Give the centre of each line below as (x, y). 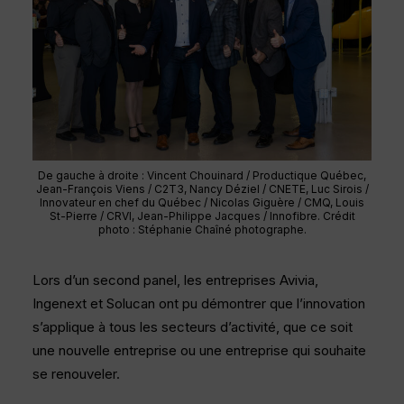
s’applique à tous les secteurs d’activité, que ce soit (193, 327)
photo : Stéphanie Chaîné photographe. (202, 230)
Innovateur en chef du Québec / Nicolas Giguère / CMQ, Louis (202, 202)
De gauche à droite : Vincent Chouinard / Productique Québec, (202, 175)
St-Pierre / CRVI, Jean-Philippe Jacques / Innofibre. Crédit (202, 216)
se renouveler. (76, 374)
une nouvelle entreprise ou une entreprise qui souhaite (199, 350)
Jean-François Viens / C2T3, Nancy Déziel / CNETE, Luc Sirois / (202, 189)
